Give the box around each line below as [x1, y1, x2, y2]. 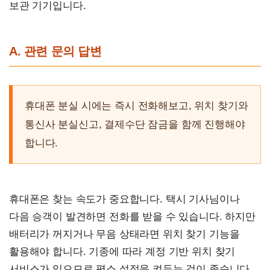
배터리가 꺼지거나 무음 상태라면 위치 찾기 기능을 [9, 228, 240, 240]
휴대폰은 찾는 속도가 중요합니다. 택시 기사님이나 [9, 193, 240, 205]
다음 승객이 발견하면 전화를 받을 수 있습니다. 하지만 [9, 210, 256, 222]
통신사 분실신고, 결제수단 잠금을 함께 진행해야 [25, 118, 245, 130]
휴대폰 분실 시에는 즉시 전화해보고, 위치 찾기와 [25, 99, 248, 111]
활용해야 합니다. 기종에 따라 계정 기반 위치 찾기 [9, 245, 236, 257]
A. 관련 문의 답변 [9, 44, 102, 58]
